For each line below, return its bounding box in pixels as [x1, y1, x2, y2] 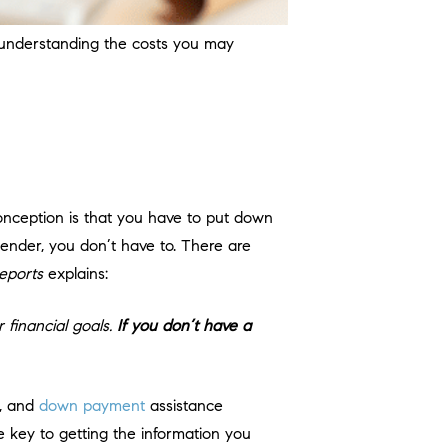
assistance [145, 396, 223, 416]
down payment [39, 396, 145, 416]
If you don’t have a [117, 316, 251, 336]
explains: [43, 264, 108, 284]
